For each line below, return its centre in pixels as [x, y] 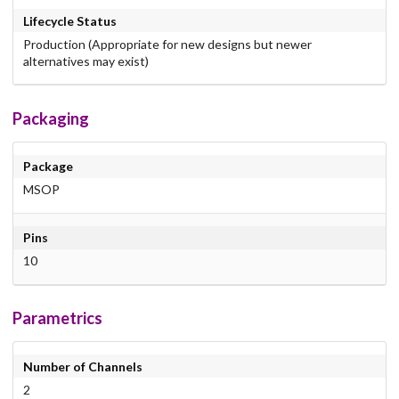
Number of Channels [82, 366]
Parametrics [57, 318]
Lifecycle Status [69, 20]
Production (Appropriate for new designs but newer [167, 44]
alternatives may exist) [85, 61]
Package [48, 167]
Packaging [51, 118]
